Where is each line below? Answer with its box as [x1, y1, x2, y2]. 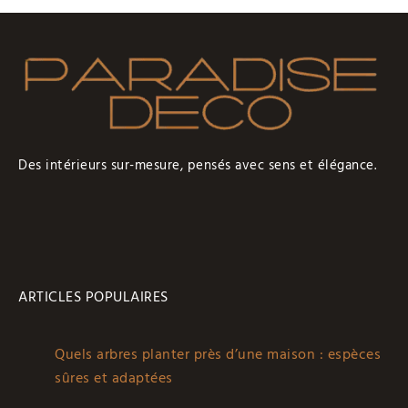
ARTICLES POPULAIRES [18, 286, 168, 307]
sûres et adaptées [55, 367, 173, 388]
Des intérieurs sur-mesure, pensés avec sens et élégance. [18, 155, 376, 175]
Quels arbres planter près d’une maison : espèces [55, 343, 381, 364]
